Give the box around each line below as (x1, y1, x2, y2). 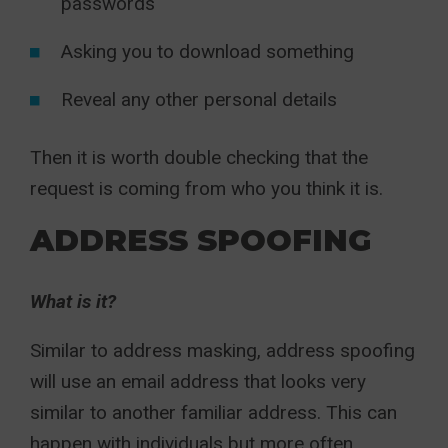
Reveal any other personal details (61, 88, 337, 111)
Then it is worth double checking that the (30, 146, 368, 169)
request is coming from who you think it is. (30, 177, 383, 200)
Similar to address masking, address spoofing (30, 339, 415, 362)
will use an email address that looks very (30, 370, 366, 393)
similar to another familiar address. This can (30, 401, 397, 424)
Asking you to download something (61, 40, 354, 63)
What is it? (30, 290, 116, 313)
